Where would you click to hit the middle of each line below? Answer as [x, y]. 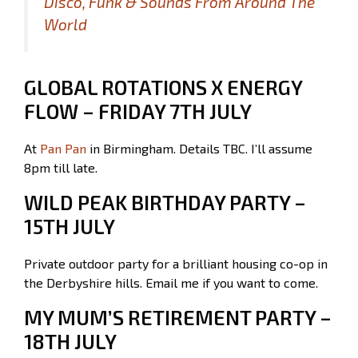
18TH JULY [70, 341]
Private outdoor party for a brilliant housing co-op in [176, 263]
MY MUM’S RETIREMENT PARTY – [178, 317]
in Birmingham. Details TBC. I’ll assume [199, 148]
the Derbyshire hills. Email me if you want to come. [171, 282]
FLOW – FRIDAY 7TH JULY [138, 111]
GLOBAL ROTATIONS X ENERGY [163, 87]
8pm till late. [61, 167]
